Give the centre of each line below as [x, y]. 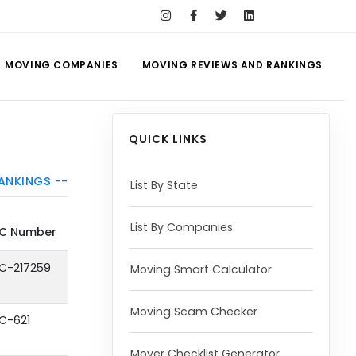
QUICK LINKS [168, 139]
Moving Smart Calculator [201, 269]
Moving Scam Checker [193, 311]
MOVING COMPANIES [62, 65]
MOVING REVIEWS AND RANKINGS [232, 65]
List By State [164, 185]
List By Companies [181, 227]
